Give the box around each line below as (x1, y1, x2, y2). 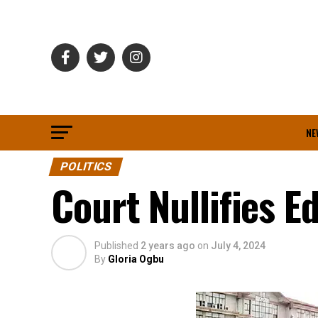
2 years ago (141, 240, 195, 251)
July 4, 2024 (211, 240, 265, 251)
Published (94, 240, 138, 251)
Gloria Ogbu (108, 253, 164, 265)
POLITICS (58, 160, 114, 173)
